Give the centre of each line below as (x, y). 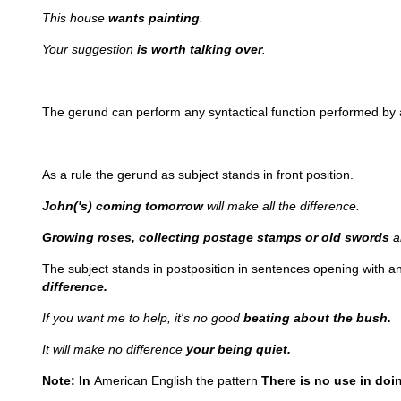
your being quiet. (239, 349)
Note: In (68, 380)
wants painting (154, 18)
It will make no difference (114, 349)
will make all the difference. (282, 206)
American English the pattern (178, 380)
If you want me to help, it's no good (143, 318)
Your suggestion (90, 49)
